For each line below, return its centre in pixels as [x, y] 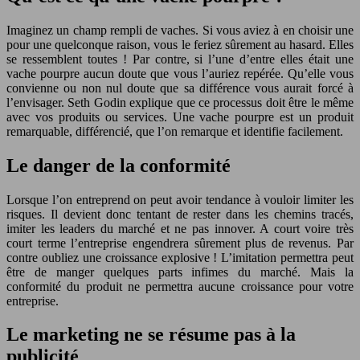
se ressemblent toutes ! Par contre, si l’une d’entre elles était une [180, 59]
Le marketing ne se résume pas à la [151, 335]
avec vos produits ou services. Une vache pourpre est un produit [180, 117]
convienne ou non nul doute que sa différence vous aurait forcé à [180, 88]
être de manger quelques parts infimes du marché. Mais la [180, 272]
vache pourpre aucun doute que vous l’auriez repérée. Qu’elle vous [180, 73]
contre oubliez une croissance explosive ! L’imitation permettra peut [180, 257]
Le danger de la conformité [119, 165]
